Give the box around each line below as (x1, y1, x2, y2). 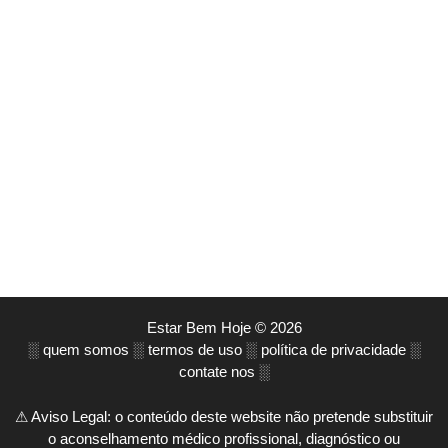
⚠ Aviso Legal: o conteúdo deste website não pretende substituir (15, 407, 433, 425)
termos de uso (147, 341, 242, 359)
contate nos (178, 363, 255, 381)
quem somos (42, 341, 129, 359)
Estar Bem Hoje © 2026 (146, 319, 302, 337)
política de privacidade (260, 341, 406, 359)
